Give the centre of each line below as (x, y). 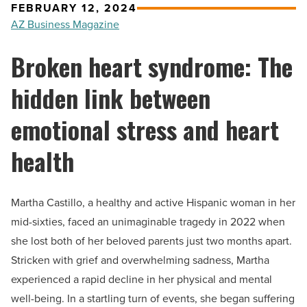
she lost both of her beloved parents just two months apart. (151, 241)
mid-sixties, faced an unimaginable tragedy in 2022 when (148, 222)
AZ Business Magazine (65, 25)
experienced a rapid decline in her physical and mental (142, 280)
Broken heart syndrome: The (152, 66)
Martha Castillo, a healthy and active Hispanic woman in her (153, 203)
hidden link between (111, 98)
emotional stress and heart (145, 130)
